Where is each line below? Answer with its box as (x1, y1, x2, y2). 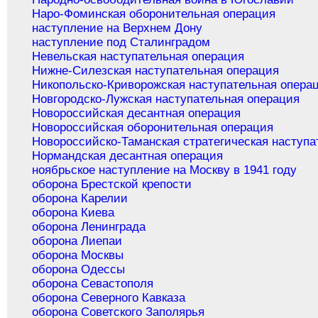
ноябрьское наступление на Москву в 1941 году (32, 163, 297, 177)
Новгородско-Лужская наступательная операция (32, 92, 300, 106)
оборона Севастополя (32, 277, 154, 291)
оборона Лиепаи (32, 234, 123, 248)
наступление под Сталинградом (32, 35, 211, 50)
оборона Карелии (32, 192, 128, 206)
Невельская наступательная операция (32, 50, 245, 64)
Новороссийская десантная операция (32, 106, 241, 121)
